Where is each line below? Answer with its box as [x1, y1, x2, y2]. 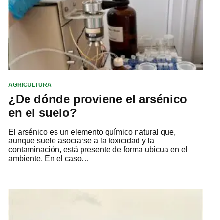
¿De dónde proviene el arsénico [8, 92, 187, 106]
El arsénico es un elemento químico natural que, [8, 128, 176, 137]
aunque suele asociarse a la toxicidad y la [8, 137, 154, 145]
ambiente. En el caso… [8, 154, 89, 163]
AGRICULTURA [8, 82, 52, 89]
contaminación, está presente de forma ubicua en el [8, 145, 188, 154]
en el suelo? [8, 106, 77, 120]
